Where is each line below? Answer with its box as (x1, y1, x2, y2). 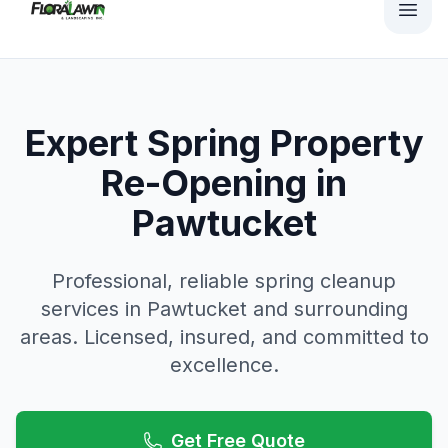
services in (40, 297, 147, 321)
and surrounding (246, 297, 408, 321)
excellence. (169, 353, 279, 377)
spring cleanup (255, 269, 396, 293)
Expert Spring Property (24, 121, 424, 165)
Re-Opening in (101, 161, 347, 205)
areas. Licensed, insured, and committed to (19, 325, 429, 349)
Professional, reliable (52, 269, 255, 293)
